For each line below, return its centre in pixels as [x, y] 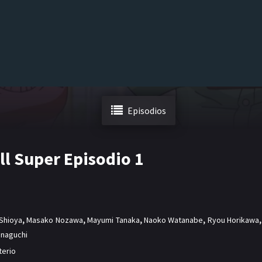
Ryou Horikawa [233, 220]
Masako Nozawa [55, 220]
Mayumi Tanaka [113, 220]
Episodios [147, 111]
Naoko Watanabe [173, 220]
